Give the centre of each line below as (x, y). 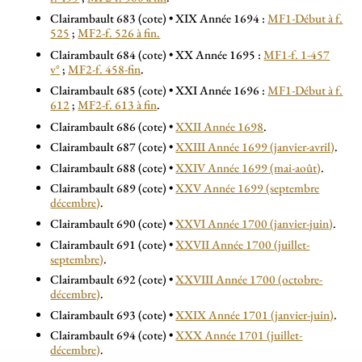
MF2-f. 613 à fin (118, 105)
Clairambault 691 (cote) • (113, 244)
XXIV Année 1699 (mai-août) (248, 168)
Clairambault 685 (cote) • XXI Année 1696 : (159, 91)
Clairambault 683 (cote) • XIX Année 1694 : (159, 19)
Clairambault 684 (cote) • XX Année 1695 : (157, 55)
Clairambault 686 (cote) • (113, 126)
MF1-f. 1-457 (297, 55)
